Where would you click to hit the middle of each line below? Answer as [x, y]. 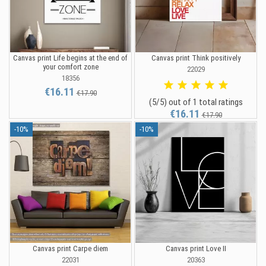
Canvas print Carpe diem [70, 249]
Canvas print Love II [196, 249]
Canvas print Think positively [196, 58]
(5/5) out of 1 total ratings [196, 102]
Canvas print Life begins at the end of [70, 58]
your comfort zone [70, 67]
